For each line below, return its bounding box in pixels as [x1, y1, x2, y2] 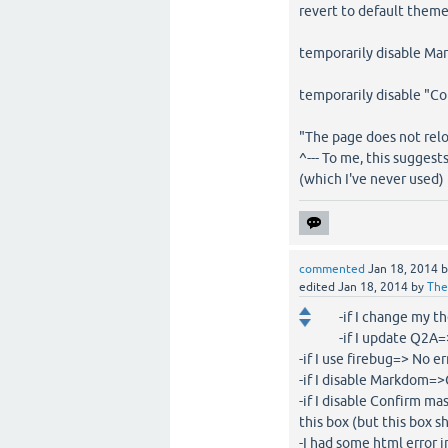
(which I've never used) [299, 171, 445, 187]
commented [299, 262, 366, 276]
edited [299, 280, 336, 294]
